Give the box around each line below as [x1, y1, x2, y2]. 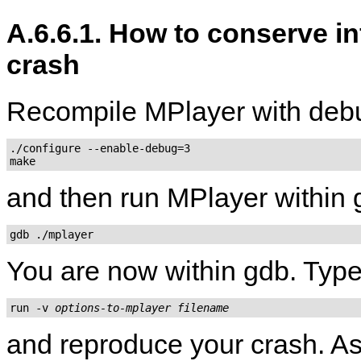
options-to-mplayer [55, 301, 171, 314]
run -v [10, 301, 55, 314]
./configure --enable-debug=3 [10, 141, 190, 155]
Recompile [6, 95, 144, 127]
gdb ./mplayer [10, 227, 93, 241]
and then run [6, 181, 167, 213]
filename [177, 301, 229, 314]
